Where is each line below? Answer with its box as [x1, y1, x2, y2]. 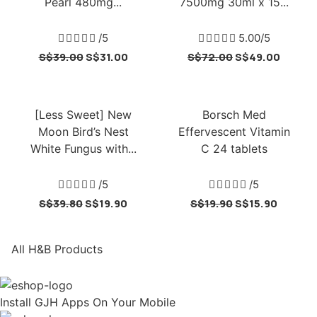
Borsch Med [202, 108, 266, 122]
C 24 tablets [200, 142, 267, 156]
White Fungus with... [30, 142, 137, 156]
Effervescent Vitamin [178, 125, 290, 139]
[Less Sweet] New [35, 108, 132, 122]
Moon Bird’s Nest [38, 125, 129, 139]
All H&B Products [11, 242, 103, 256]
